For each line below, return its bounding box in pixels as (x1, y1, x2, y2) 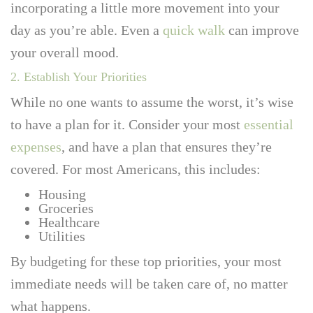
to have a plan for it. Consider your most (10, 116, 244, 132)
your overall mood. (10, 44, 119, 60)
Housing (38, 186, 86, 202)
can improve (225, 22, 299, 38)
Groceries (38, 200, 94, 216)
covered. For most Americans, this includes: (10, 161, 261, 177)
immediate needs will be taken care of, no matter (10, 275, 288, 291)
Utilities (38, 228, 85, 244)
